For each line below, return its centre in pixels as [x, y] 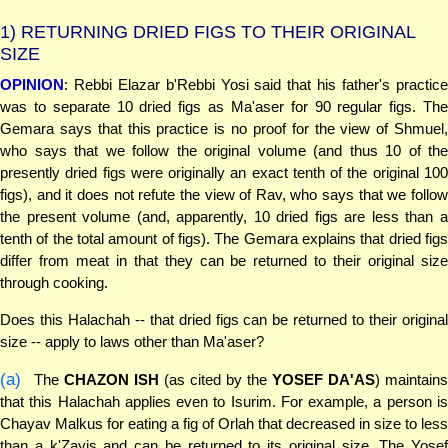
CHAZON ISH [112, 379]
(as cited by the [216, 379]
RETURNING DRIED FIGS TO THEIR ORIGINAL [215, 31]
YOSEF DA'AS [324, 379]
